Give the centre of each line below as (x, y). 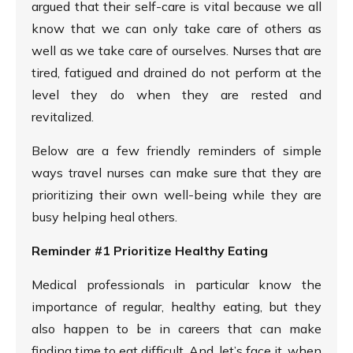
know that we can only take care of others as (176, 29)
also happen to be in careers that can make (176, 329)
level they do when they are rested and (176, 95)
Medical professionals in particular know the (176, 285)
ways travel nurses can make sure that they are (176, 173)
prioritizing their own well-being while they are (176, 195)
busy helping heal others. (104, 217)
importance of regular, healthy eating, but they (176, 307)
